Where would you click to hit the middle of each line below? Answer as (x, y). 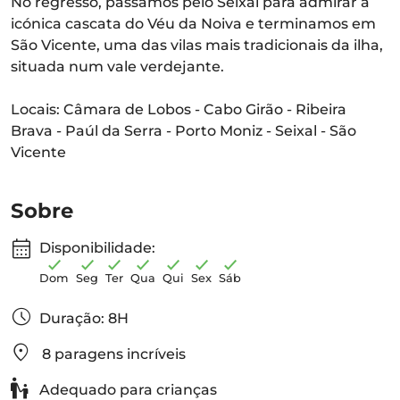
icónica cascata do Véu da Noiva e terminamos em (193, 24)
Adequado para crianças (126, 390)
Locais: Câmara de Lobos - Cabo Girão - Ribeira (179, 109)
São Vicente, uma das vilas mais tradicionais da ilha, (197, 45)
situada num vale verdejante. (117, 67)
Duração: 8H (84, 318)
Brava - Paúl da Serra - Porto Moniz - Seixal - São (183, 131)
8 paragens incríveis (112, 354)
